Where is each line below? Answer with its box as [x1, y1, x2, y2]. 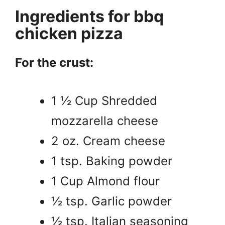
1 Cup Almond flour [51, 173, 160, 188]
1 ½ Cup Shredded [51, 93, 157, 108]
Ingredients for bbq [15, 6, 164, 26]
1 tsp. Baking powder [51, 153, 172, 168]
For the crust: [15, 55, 93, 70]
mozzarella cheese [51, 113, 158, 128]
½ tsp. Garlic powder [51, 193, 172, 208]
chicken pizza [15, 23, 123, 43]
